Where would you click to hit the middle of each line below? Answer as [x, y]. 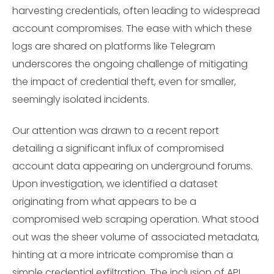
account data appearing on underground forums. [132, 166]
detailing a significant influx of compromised [118, 148]
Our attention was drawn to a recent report [116, 130]
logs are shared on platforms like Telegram [114, 46]
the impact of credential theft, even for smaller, [124, 82]
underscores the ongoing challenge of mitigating [130, 64]
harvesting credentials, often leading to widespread [136, 11]
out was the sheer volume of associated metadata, [136, 237]
